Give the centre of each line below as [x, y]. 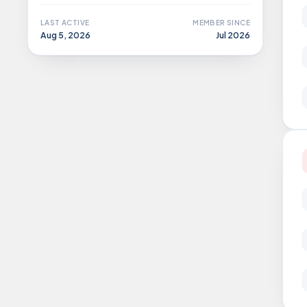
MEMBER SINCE [221, 22]
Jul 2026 [233, 35]
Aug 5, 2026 [65, 35]
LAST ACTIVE [65, 22]
